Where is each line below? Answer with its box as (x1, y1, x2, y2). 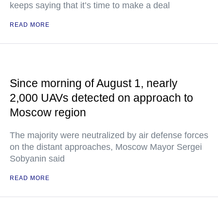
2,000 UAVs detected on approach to (10, 91, 193, 104)
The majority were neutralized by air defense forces (10, 130, 208, 140)
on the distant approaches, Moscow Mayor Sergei (10, 142, 202, 152)
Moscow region (10, 106, 86, 119)
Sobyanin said (10, 154, 65, 163)
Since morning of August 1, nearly (10, 77, 178, 90)
